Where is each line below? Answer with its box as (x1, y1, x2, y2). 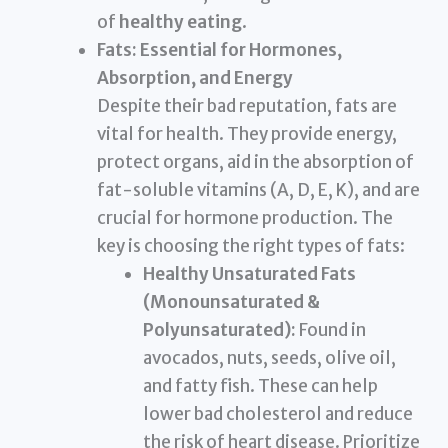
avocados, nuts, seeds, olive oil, (142, 346, 396, 369)
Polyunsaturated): (142, 318, 296, 341)
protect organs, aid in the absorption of (97, 150, 415, 173)
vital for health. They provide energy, (97, 122, 398, 145)
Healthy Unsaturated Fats (142, 262, 356, 285)
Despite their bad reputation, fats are (97, 94, 398, 117)
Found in (295, 318, 366, 341)
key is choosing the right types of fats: (97, 234, 406, 257)
